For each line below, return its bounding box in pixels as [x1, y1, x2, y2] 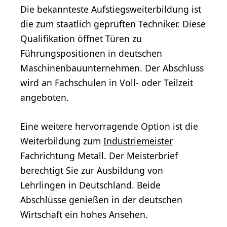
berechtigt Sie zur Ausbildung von [20, 164, 163, 176]
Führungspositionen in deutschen [20, 47, 162, 59]
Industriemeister [103, 134, 173, 147]
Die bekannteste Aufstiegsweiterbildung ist [20, 3, 201, 15]
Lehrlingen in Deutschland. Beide [20, 178, 161, 191]
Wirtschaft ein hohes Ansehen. [20, 208, 148, 220]
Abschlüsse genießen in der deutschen [20, 193, 182, 206]
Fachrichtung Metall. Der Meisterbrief [20, 149, 178, 162]
